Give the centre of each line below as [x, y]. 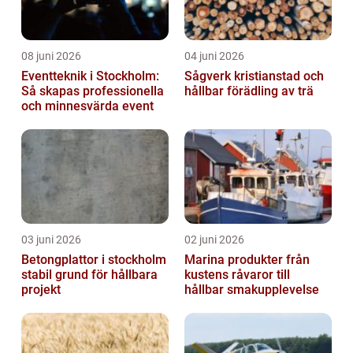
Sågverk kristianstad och [254, 76]
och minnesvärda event [87, 106]
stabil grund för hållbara [89, 275]
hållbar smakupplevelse [252, 290]
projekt [41, 290]
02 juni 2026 [214, 240]
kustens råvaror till [237, 275]
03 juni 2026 [51, 240]
